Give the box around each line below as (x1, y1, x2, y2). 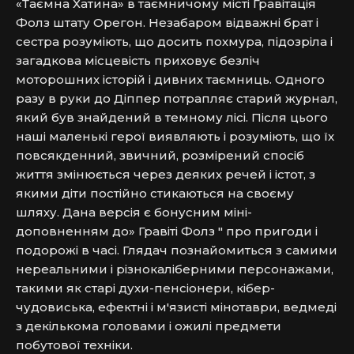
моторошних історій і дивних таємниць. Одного (16, 72, 325, 87)
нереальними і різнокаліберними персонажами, (16, 262, 333, 277)
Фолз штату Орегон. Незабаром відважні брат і (16, 15, 318, 30)
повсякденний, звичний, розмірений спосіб (16, 148, 304, 163)
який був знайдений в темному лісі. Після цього (16, 110, 328, 125)
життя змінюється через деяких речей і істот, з (16, 167, 315, 182)
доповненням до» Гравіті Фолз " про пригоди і (16, 224, 318, 239)
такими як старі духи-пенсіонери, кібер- (16, 281, 275, 296)
